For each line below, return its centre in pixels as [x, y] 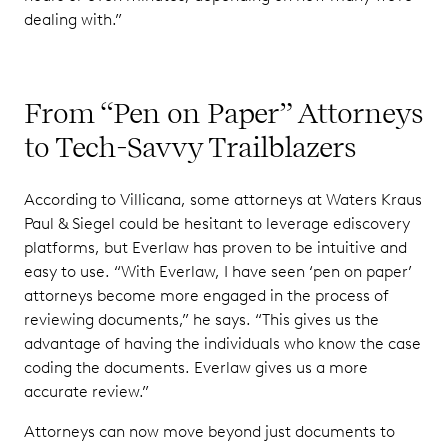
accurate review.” [86, 391]
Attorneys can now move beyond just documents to [209, 431]
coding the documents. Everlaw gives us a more [196, 367]
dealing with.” [73, 19]
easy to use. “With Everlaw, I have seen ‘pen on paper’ [218, 271]
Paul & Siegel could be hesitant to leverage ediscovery [217, 223]
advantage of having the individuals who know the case [222, 343]
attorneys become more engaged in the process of [206, 295]
